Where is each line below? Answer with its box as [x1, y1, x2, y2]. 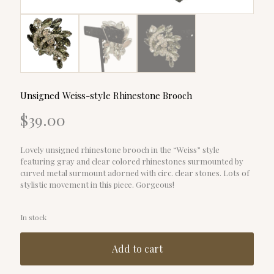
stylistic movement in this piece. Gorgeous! [20, 179, 174, 190]
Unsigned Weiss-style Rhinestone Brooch [20, 89, 192, 102]
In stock [20, 212, 46, 222]
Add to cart [111, 242, 163, 255]
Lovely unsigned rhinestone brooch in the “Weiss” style [20, 144, 220, 155]
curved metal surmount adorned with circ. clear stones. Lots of [20, 167, 250, 178]
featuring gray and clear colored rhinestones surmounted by [20, 155, 243, 166]
